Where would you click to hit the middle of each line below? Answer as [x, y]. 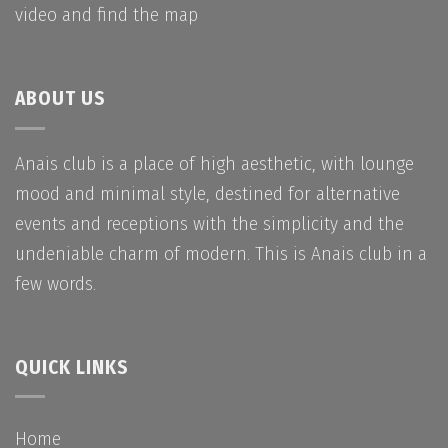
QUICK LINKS [72, 367]
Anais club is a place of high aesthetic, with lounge [214, 163]
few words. [55, 283]
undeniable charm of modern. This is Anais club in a [221, 253]
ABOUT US [60, 99]
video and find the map [106, 15]
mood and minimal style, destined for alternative [207, 193]
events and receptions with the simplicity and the [209, 223]
